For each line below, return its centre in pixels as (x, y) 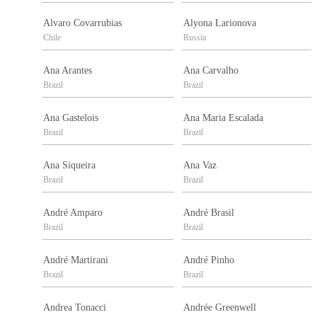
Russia (195, 38)
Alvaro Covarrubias (82, 23)
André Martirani (76, 260)
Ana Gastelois (71, 118)
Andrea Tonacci (75, 308)
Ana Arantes (68, 71)
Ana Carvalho (211, 71)
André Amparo (73, 213)
